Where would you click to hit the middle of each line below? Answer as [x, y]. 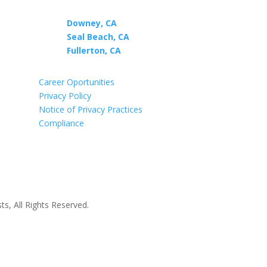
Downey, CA [91, 23]
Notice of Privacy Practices [90, 109]
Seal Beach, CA [98, 37]
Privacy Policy [65, 95]
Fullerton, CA [94, 51]
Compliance [61, 123]
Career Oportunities [76, 82]
